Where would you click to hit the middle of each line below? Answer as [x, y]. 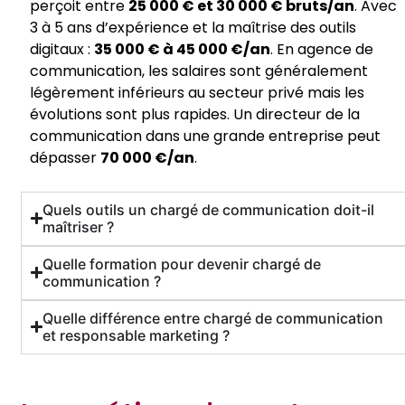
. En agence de [322, 50]
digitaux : [62, 50]
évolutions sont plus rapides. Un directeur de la [195, 115]
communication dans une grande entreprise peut [205, 137]
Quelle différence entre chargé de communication [213, 318]
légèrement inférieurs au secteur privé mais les [197, 93]
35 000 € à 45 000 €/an [182, 50]
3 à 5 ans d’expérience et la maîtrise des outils [193, 28]
